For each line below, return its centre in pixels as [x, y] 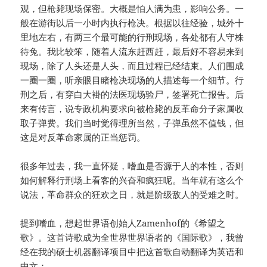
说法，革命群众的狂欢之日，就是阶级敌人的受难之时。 [133, 195]
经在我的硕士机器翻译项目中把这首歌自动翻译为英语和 [132, 252]
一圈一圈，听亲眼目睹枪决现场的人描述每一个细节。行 [132, 80]
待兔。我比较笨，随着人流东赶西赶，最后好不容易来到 [132, 52]
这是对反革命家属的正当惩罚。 [84, 137]
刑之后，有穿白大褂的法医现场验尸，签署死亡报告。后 [132, 94]
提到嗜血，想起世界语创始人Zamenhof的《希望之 [123, 223]
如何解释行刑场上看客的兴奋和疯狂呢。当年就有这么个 [132, 180]
